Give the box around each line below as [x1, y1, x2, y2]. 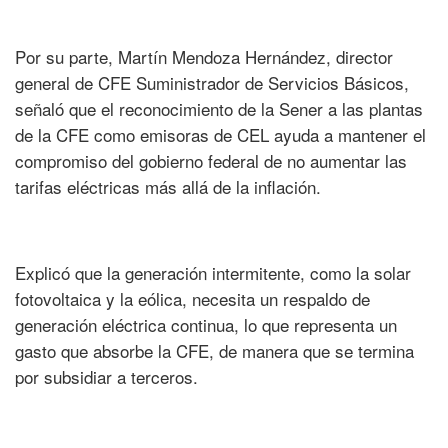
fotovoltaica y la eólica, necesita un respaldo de [15, 286, 370, 312]
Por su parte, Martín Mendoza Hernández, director [15, 44, 393, 70]
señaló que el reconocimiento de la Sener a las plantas [15, 96, 423, 122]
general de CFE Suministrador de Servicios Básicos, [15, 70, 409, 96]
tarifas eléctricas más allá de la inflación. [15, 174, 321, 200]
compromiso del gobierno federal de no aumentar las [15, 148, 407, 174]
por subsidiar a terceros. [15, 364, 198, 390]
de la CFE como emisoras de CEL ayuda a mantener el [15, 122, 426, 148]
